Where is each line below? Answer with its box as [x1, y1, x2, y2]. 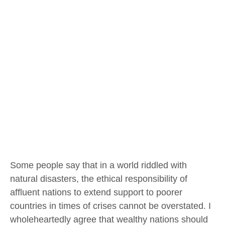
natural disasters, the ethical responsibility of [10, 174, 187, 184]
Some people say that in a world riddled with [10, 160, 187, 171]
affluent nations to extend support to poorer [10, 187, 182, 198]
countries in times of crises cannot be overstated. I [10, 201, 211, 211]
